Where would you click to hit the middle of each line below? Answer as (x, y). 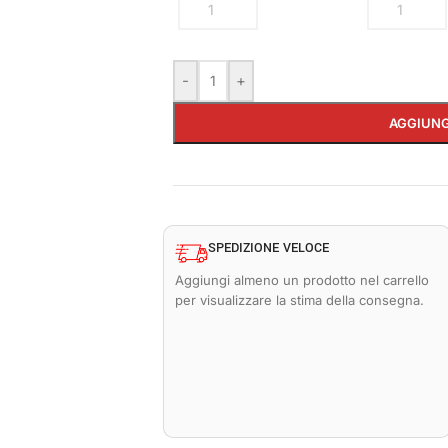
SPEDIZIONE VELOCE (268, 248)
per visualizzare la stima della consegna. (299, 300)
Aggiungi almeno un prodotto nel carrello (302, 280)
